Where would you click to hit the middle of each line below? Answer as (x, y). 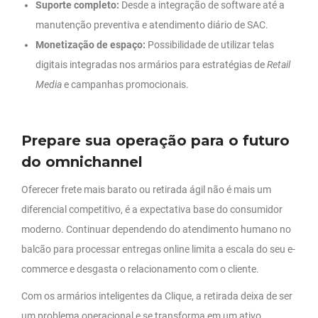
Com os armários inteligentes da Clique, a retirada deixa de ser (157, 296)
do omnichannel (82, 162)
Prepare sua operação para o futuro (155, 141)
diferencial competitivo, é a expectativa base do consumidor (152, 210)
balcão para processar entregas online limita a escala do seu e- (158, 250)
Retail (279, 65)
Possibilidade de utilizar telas (210, 45)
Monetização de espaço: (91, 45)
